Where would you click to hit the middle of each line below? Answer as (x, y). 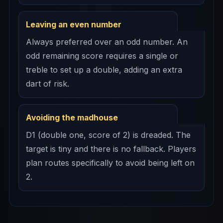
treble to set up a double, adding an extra (104, 69)
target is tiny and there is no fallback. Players (111, 149)
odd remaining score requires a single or (102, 56)
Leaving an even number (74, 24)
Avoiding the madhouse (72, 117)
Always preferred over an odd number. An (107, 42)
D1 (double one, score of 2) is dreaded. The (108, 135)
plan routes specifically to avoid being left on (110, 163)
